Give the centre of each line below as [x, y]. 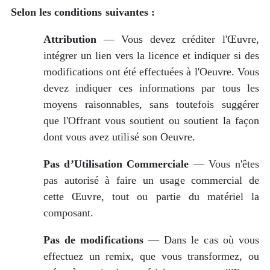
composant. [69, 213]
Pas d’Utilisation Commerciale [116, 164]
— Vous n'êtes [224, 164]
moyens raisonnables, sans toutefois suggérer [151, 104]
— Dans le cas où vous [201, 240]
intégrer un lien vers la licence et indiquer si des [151, 55]
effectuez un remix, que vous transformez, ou [151, 256]
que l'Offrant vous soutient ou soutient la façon [151, 121]
